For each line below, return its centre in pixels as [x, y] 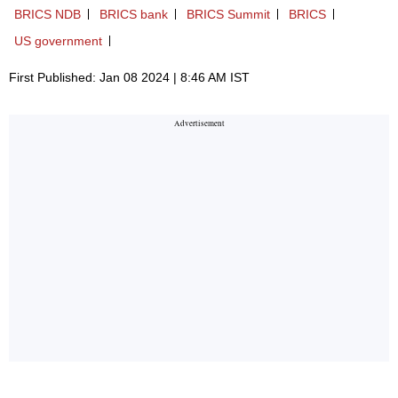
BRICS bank [134, 14]
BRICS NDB [48, 14]
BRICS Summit [228, 14]
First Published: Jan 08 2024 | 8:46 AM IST [129, 77]
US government [58, 40]
